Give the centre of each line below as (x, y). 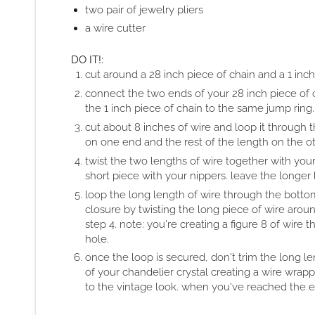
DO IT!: (87, 60)
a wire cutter (115, 28)
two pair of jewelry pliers (144, 9)
